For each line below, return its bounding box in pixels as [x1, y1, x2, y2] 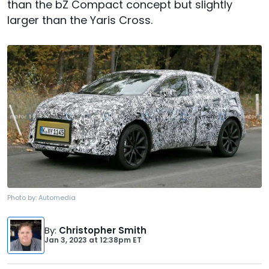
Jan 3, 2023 [44, 235, 87, 246]
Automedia [38, 193, 76, 203]
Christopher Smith [59, 224, 147, 237]
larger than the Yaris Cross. [7, 13, 153, 28]
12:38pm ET [98, 235, 142, 246]
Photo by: [7, 193, 38, 203]
